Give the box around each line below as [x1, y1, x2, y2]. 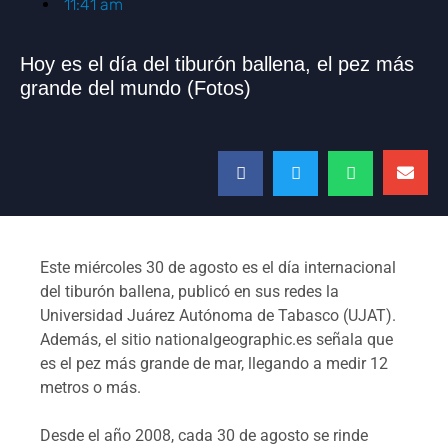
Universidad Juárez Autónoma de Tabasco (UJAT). [40, 305, 396, 325]
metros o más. [40, 377, 141, 397]
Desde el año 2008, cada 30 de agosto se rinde [40, 425, 368, 445]
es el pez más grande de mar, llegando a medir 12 [40, 353, 388, 373]
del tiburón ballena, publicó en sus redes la [40, 281, 339, 301]
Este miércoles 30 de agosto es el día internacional [40, 257, 396, 277]
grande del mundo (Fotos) [20, 76, 251, 99]
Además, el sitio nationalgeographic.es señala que [40, 329, 393, 349]
